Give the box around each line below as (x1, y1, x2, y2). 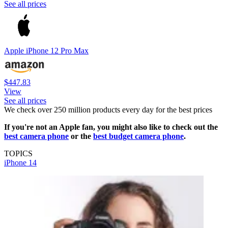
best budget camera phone (93, 131, 184, 140)
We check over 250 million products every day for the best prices (4, 105, 212, 114)
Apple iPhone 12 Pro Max (4, 46, 89, 55)
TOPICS (4, 149, 33, 158)
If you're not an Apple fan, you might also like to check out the (4, 122, 218, 131)
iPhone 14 (4, 158, 37, 167)
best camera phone (4, 131, 69, 140)
